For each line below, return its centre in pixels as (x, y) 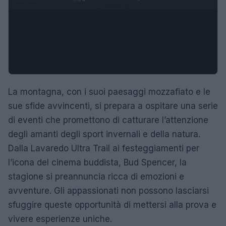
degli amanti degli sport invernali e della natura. (104, 134)
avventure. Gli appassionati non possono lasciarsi (108, 190)
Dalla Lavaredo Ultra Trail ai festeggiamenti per (104, 148)
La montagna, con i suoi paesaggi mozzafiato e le (109, 92)
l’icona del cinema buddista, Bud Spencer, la (97, 162)
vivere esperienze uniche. (60, 219)
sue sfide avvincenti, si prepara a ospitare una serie (113, 106)
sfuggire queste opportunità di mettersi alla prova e (112, 205)
